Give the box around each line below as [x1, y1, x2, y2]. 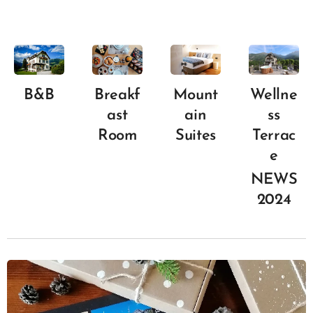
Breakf [94, 87, 141, 104]
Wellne [250, 87, 298, 104]
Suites [175, 128, 217, 145]
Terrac [252, 128, 296, 145]
